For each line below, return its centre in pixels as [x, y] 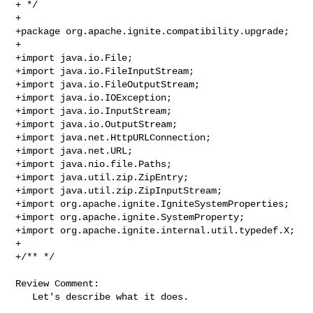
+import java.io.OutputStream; [97, 124]
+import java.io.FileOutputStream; [108, 84]
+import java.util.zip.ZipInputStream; [119, 190]
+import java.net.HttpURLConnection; [114, 137]
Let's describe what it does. [24, 297]
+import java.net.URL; [74, 151]
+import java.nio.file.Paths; [94, 164]
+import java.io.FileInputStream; [105, 71]
